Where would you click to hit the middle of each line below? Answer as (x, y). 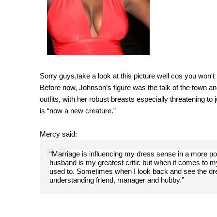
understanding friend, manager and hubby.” (117, 180)
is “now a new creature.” (78, 110)
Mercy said (57, 134)
